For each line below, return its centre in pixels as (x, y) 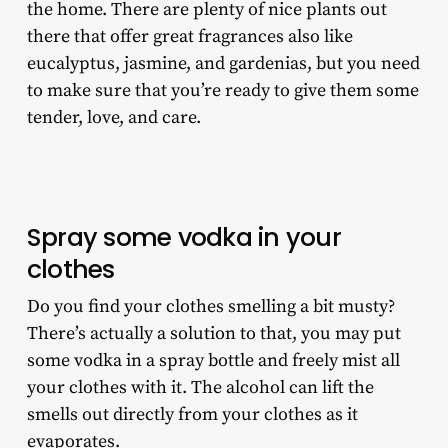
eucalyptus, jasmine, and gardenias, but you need (223, 64)
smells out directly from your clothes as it (192, 415)
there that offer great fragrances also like (189, 37)
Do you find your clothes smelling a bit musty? (210, 307)
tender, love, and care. (115, 118)
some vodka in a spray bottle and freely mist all (213, 361)
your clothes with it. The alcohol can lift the (200, 388)
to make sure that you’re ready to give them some (222, 91)
